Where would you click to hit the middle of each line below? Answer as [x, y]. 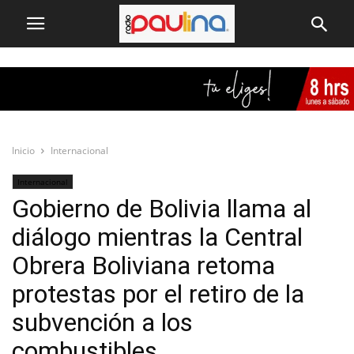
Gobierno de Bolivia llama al [162, 209]
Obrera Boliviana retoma [143, 265]
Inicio [23, 151]
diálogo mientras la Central [157, 237]
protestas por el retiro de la [158, 294]
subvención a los [102, 322]
